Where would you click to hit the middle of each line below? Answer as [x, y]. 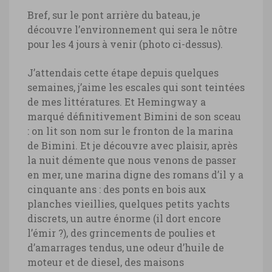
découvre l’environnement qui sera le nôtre [132, 29]
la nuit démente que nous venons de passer [132, 160]
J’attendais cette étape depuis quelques [123, 72]
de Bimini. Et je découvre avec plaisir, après [132, 145]
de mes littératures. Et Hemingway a [117, 101]
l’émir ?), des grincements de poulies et [121, 233]
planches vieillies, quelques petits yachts [128, 203]
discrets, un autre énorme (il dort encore [124, 218]
